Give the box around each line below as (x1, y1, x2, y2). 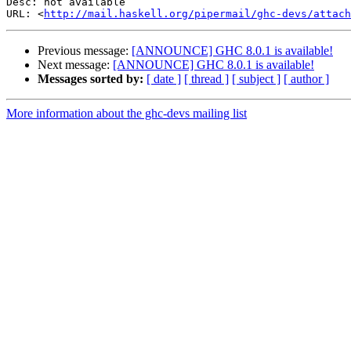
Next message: (38, 58, 113, 72)
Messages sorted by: (38, 72, 143, 86)
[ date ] (147, 72, 181, 86)
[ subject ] (232, 72, 280, 86)
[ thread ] (184, 72, 229, 86)
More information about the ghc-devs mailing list (6, 107, 247, 121)
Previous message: (38, 44, 132, 58)
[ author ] (284, 72, 329, 86)
